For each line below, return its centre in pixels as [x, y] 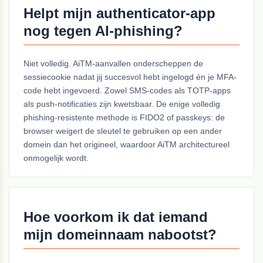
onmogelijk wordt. [56, 158]
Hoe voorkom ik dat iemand [116, 217]
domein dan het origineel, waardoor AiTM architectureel [127, 145]
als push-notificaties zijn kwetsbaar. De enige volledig [122, 104]
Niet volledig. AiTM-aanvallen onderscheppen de [114, 64]
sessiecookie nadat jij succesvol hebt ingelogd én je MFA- [130, 77]
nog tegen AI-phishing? [103, 31]
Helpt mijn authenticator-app [120, 14]
